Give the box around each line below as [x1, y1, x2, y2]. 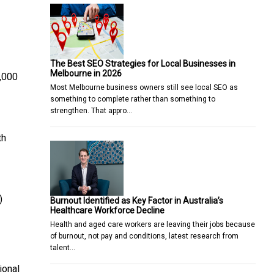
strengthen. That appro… [50, 106, 132, 115]
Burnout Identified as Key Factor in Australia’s [50, 195, 223, 206]
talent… [50, 243, 75, 252]
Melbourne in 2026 [50, 68, 122, 78]
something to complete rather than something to [50, 94, 215, 103]
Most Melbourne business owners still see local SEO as [50, 83, 238, 92]
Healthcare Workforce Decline [50, 205, 165, 215]
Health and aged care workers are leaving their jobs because [50, 220, 255, 229]
